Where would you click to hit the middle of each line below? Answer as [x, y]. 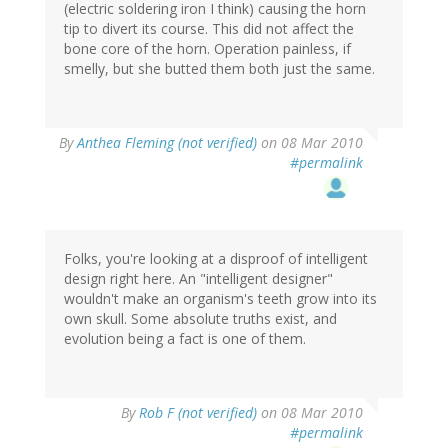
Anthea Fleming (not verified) [167, 143]
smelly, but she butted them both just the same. [219, 69]
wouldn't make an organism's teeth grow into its [220, 299]
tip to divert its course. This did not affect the [209, 29]
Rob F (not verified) [198, 413]
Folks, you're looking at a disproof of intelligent [216, 259]
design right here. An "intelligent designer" [198, 279]
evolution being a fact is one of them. [185, 339]
